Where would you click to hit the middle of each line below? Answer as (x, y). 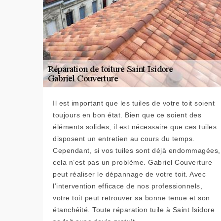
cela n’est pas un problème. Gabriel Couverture (132, 163)
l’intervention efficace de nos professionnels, (128, 186)
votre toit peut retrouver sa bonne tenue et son (131, 198)
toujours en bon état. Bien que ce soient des (127, 115)
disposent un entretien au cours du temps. (124, 139)
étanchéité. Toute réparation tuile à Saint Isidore (134, 210)
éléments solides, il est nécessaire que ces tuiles (135, 127)
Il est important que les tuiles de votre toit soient (134, 103)
